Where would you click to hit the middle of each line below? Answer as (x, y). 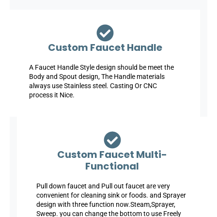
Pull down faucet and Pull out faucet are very (103, 186)
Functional (112, 166)
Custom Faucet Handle (105, 48)
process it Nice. (52, 95)
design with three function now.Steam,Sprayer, (106, 204)
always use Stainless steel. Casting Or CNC (93, 86)
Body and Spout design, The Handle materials (97, 77)
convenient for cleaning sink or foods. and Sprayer (111, 195)
